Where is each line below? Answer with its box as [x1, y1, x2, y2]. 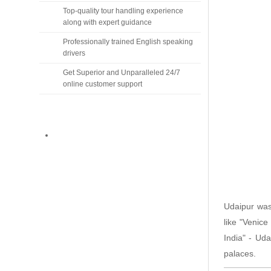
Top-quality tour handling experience [62, 7, 183, 15]
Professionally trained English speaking [62, 38, 193, 46]
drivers [62, 49, 85, 57]
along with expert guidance [62, 18, 152, 27]
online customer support [62, 80, 142, 88]
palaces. [223, 249, 256, 258]
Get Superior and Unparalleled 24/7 [62, 68, 180, 77]
